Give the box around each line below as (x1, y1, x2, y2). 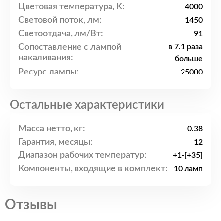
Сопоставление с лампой (18, 43, 121, 52)
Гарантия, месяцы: (18, 137, 93, 147)
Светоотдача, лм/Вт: (18, 29, 103, 38)
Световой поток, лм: (18, 15, 102, 25)
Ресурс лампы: (18, 67, 79, 76)
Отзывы (5, 198, 57, 212)
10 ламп (174, 165, 203, 173)
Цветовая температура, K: (18, 2, 125, 11)
